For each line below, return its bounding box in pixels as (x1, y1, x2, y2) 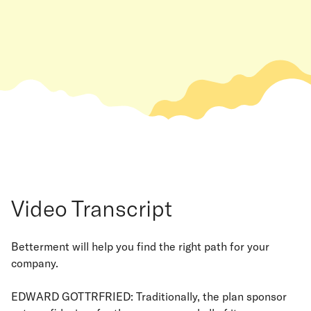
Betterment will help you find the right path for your (11, 239, 269, 253)
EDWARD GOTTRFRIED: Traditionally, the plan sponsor (11, 289, 287, 303)
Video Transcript (11, 194, 172, 221)
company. (11, 256, 58, 270)
